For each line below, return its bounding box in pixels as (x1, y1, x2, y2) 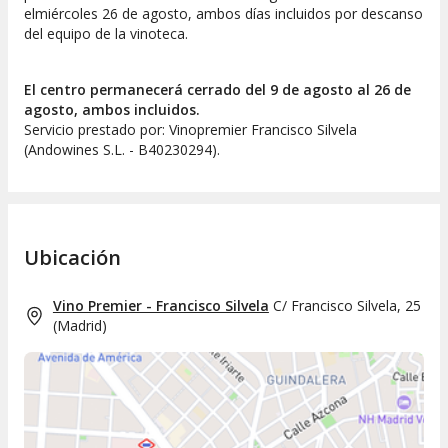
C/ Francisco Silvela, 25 (272, 296, 421, 316)
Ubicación (24, 244, 121, 272)
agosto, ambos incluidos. (24, 99, 200, 119)
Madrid (56, 316, 102, 336)
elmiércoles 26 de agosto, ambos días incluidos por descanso (24, 3, 423, 23)
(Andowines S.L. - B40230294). (24, 139, 220, 159)
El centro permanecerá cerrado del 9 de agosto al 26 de (24, 79, 411, 99)
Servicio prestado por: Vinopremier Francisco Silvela (24, 119, 357, 139)
